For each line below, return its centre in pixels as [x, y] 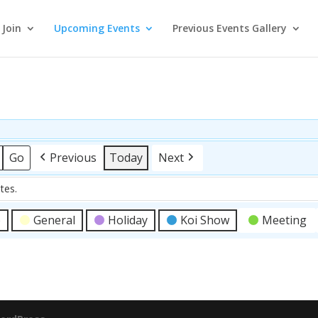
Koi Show [205, 220]
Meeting [285, 220]
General [55, 220]
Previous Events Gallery [229, 28]
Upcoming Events [97, 28]
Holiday [128, 220]
